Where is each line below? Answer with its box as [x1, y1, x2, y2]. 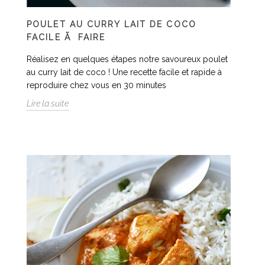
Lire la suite [27, 99, 69, 108]
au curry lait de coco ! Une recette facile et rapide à [27, 67, 222, 77]
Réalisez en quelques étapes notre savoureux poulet [27, 54, 228, 64]
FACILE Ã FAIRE [27, 33, 106, 42]
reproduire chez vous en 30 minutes [27, 80, 166, 90]
